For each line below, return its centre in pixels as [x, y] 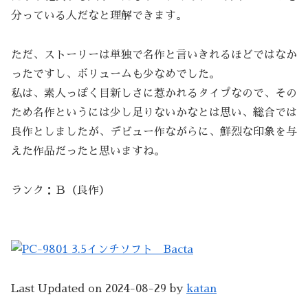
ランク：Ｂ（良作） [60, 191]
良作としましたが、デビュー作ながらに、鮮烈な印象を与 [154, 132]
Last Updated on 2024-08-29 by [99, 288]
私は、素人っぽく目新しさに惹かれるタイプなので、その [154, 94]
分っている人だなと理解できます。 [99, 16]
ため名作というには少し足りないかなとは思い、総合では [154, 113]
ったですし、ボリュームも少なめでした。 [115, 75]
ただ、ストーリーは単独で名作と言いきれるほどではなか [154, 55]
